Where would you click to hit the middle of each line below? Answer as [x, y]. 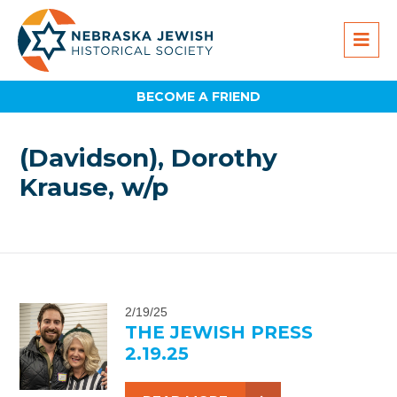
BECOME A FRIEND [198, 96]
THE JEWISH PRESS [218, 332]
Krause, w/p [94, 187]
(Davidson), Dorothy [149, 158]
